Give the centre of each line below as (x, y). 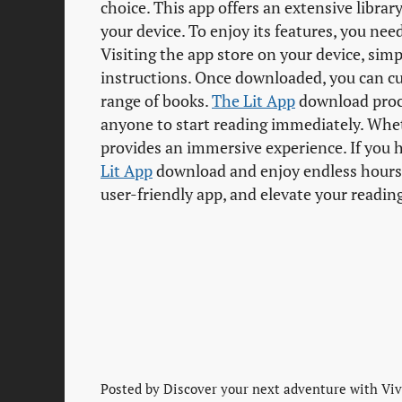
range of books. (156, 101)
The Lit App (253, 101)
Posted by (132, 388)
